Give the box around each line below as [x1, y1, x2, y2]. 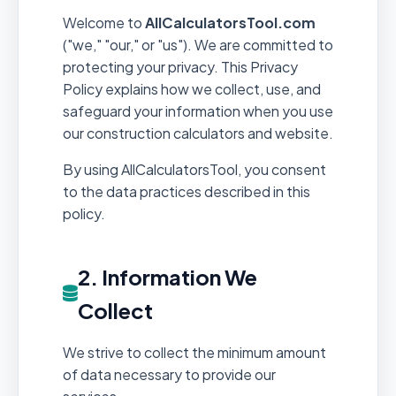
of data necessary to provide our [63, 364, 276, 384]
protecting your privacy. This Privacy [63, 57, 298, 76]
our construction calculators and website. [63, 123, 333, 142]
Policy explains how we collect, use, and [63, 79, 321, 98]
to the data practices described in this [63, 181, 310, 201]
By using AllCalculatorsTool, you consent [63, 159, 326, 179]
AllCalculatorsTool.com [145, 12, 316, 32]
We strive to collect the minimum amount [63, 342, 326, 362]
